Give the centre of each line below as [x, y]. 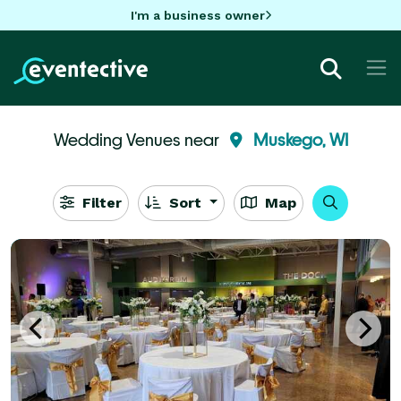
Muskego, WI [300, 139]
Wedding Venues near [138, 139]
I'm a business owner [197, 15]
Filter [99, 202]
